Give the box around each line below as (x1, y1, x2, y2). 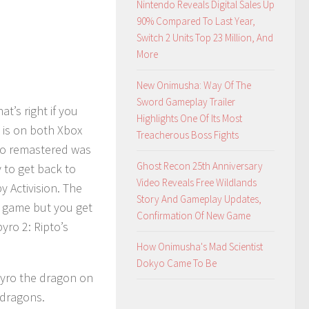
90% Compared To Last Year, (137, 14, 255, 28)
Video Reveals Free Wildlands (137, 175, 257, 189)
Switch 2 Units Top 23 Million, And (137, 30, 273, 44)
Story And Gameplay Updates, (137, 192, 261, 206)
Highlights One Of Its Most (137, 111, 242, 125)
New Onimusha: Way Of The (137, 78, 251, 92)
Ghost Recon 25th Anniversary (137, 159, 263, 172)
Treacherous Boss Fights (137, 128, 239, 141)
